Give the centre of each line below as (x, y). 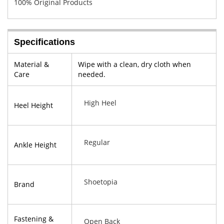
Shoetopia (101, 182)
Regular (97, 142)
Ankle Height (35, 145)
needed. (92, 74)
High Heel (100, 103)
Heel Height (33, 105)
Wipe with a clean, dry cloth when (134, 64)
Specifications (44, 42)
